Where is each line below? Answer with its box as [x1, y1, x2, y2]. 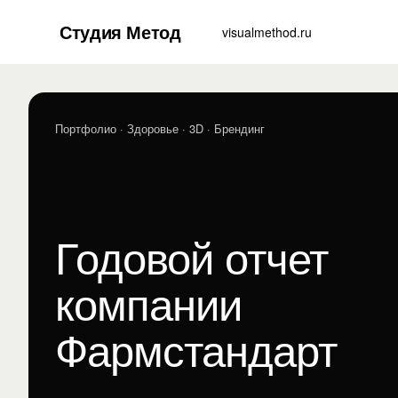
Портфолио [55, 120, 116, 137]
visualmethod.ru [222, 22, 313, 41]
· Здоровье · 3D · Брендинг [116, 120, 265, 137]
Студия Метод [60, 19, 181, 44]
